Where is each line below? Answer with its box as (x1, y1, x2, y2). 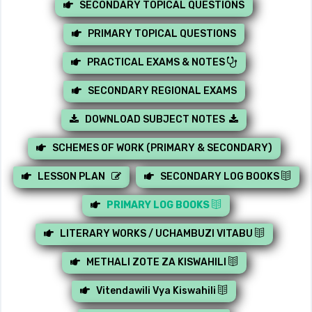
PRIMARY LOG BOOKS (107, 199, 212, 212)
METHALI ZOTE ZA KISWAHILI (86, 256, 228, 269)
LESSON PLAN (37, 171, 111, 183)
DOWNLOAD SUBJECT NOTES (85, 114, 225, 126)
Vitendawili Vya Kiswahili (96, 285, 218, 297)
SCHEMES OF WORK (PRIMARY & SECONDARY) (52, 142, 272, 155)
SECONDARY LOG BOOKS (159, 171, 281, 183)
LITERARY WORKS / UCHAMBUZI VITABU (59, 228, 255, 240)
